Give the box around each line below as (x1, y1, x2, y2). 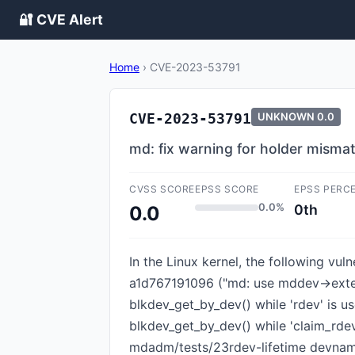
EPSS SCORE (195, 183, 259, 195)
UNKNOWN (258, 110, 315, 123)
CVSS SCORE (129, 183, 195, 195)
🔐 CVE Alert (19, 11, 103, 28)
